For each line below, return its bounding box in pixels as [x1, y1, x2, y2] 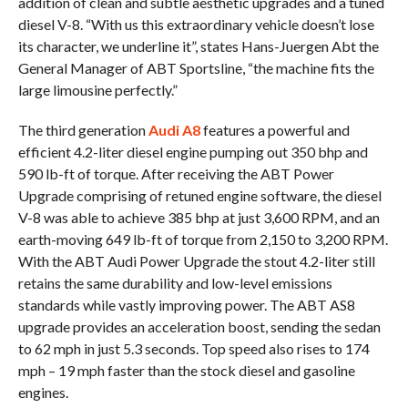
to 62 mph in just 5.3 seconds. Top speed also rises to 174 [17, 340, 370, 358]
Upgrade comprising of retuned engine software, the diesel [17, 187, 382, 205]
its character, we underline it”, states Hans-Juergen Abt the [17, 37, 379, 56]
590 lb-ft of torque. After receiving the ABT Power [17, 165, 334, 183]
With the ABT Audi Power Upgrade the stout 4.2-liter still [17, 252, 375, 270]
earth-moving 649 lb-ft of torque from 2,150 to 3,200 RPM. [17, 230, 388, 249]
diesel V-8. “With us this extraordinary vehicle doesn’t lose [17, 15, 374, 34]
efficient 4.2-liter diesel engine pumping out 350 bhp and [17, 143, 368, 161]
